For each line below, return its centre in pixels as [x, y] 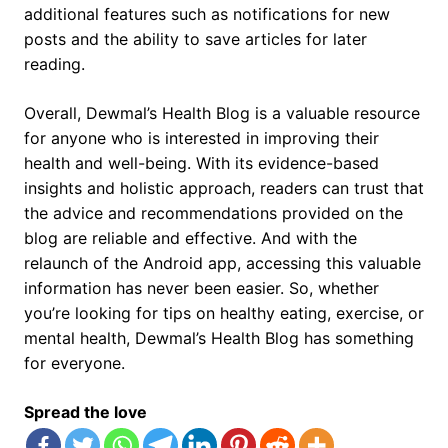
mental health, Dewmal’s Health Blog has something [219, 338]
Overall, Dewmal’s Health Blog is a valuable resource [222, 113]
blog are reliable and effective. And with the [190, 238]
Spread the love [85, 412]
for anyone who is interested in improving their [201, 138]
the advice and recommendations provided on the [213, 213]
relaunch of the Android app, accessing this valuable [222, 263]
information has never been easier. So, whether [201, 288]
